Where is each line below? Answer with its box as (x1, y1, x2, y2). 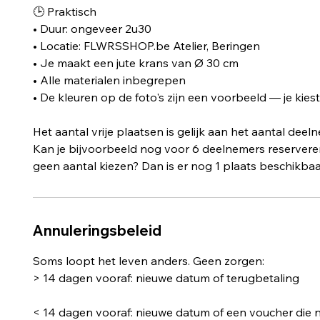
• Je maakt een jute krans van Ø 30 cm (32, 55, 239, 70)
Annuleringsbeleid (32, 221, 161, 239)
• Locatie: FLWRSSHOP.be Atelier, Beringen (32, 38, 260, 53)
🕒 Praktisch (32, 4, 96, 19)
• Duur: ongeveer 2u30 (32, 21, 151, 36)
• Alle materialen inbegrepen (32, 72, 186, 87)
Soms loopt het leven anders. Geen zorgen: (32, 253, 264, 268)
